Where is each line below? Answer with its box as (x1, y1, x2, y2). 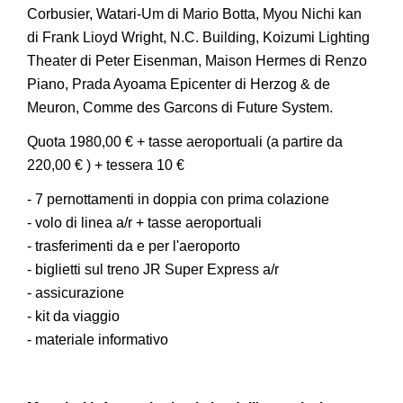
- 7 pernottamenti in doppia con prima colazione (27, 192, 329, 207)
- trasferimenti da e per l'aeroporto (27, 238, 240, 254)
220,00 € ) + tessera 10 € (27, 157, 184, 173)
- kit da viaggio (27, 309, 120, 324)
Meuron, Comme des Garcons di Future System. (27, 100, 333, 115)
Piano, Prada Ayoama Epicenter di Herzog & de (27, 76, 330, 92)
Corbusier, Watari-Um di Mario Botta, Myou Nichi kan (27, 6, 362, 22)
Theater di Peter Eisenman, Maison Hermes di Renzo (27, 53, 367, 68)
